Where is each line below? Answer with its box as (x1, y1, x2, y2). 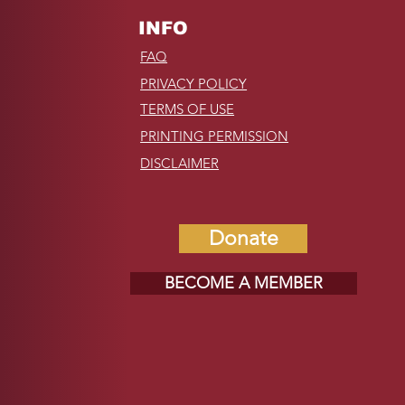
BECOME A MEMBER (165, 273, 324, 294)
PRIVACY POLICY (140, 75, 248, 93)
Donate (208, 226, 278, 251)
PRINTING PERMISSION (140, 127, 289, 146)
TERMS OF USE (140, 100, 235, 118)
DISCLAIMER (140, 155, 220, 173)
